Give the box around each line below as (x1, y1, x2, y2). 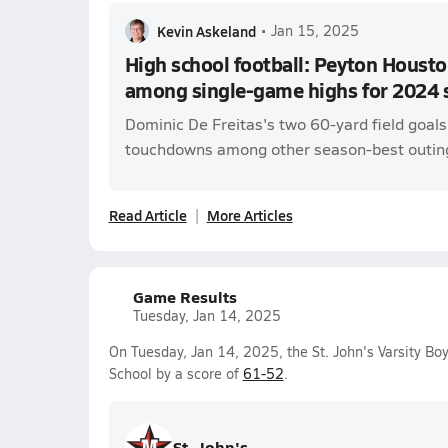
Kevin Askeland (156, 21, 256, 41)
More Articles (206, 205, 293, 225)
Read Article (108, 205, 187, 225)
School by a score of (108, 364, 243, 383)
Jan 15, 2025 (270, 21, 359, 40)
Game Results (132, 285, 237, 308)
